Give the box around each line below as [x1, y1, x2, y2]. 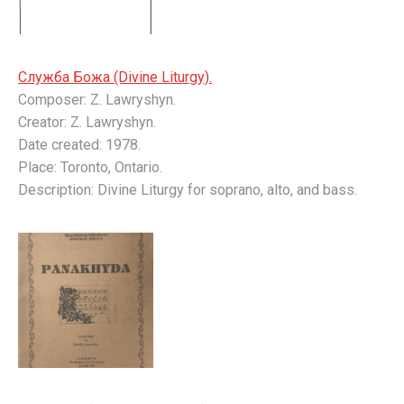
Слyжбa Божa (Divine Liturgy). [18, 69, 212, 86]
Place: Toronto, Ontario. [18, 159, 162, 176]
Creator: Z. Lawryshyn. [18, 114, 156, 131]
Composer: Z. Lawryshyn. [18, 91, 176, 108]
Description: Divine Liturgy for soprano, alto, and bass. [18, 181, 357, 198]
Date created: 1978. [18, 136, 141, 153]
